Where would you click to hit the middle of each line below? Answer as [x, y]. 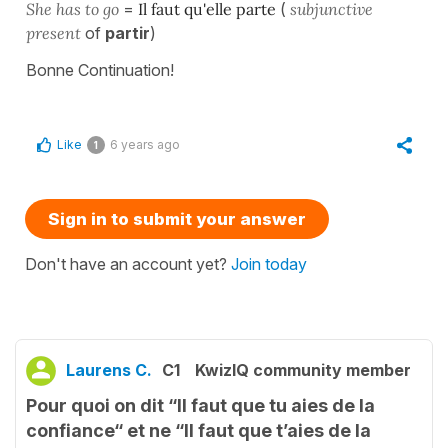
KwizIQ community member [303, 369]
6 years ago [145, 144]
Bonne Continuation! [100, 69]
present [55, 32]
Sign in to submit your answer [177, 218]
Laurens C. [109, 369]
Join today [269, 263]
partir [125, 32]
